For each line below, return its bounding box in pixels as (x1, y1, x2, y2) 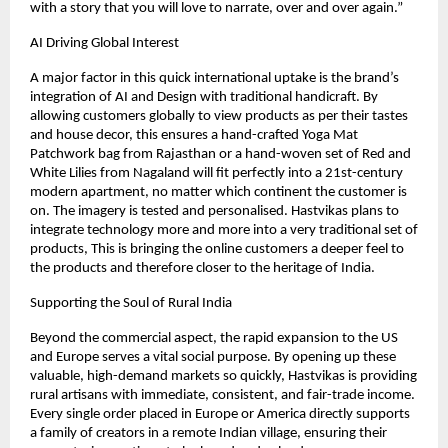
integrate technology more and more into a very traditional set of (30, 223, 418, 239)
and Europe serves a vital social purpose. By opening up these (30, 350, 396, 366)
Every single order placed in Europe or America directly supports (30, 407, 410, 423)
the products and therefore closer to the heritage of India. (30, 261, 378, 277)
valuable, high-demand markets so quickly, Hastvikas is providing (30, 369, 417, 385)
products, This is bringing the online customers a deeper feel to (30, 242, 404, 258)
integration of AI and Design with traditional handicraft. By (30, 90, 378, 106)
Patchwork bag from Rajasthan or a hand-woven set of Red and (30, 147, 411, 163)
